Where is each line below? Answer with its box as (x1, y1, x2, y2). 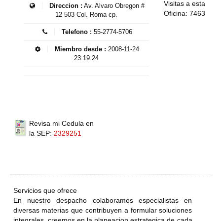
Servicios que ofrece (13, 186, 77, 195)
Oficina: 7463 (164, 9, 205, 18)
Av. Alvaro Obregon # (82, 2, 145, 10)
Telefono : (60, 28, 92, 36)
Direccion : (47, 2, 82, 10)
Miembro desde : (53, 45, 106, 53)
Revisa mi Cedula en (29, 119, 94, 128)
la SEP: (29, 129, 54, 138)
